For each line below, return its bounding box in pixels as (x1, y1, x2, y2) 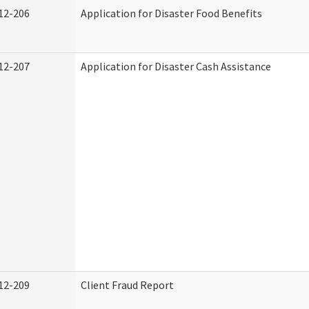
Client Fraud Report (81, 278, 174, 292)
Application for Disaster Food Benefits (81, 6, 262, 20)
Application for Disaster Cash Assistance (81, 59, 271, 73)
